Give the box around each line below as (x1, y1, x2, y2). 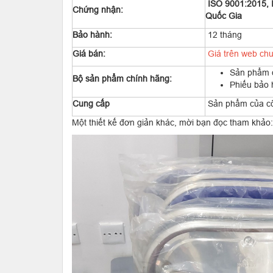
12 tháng (205, 30, 242, 40)
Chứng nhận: (73, 5, 123, 15)
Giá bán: (73, 49, 105, 58)
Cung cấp (73, 99, 110, 108)
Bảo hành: (73, 30, 112, 40)
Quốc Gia (205, 11, 242, 21)
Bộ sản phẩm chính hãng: (73, 74, 172, 83)
